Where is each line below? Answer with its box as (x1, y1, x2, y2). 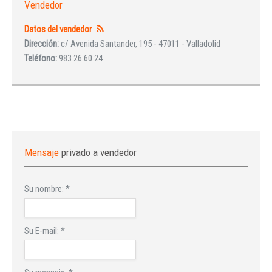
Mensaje (24, 146, 61, 159)
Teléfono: (24, 53, 59, 64)
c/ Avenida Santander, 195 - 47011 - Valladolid (61, 38, 220, 50)
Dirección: (24, 38, 61, 50)
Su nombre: (24, 183, 66, 195)
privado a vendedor (61, 146, 137, 159)
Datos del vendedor (24, 24, 92, 35)
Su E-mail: (24, 225, 61, 237)
